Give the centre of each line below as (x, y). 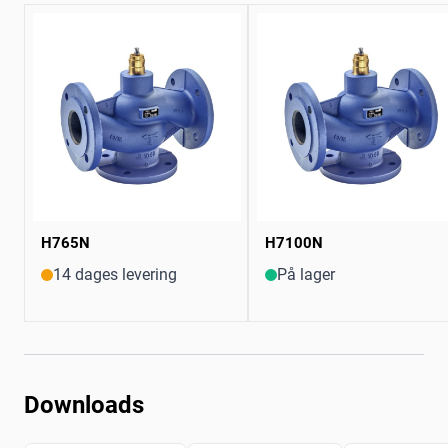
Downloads (84, 405)
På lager (306, 275)
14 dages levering (115, 275)
